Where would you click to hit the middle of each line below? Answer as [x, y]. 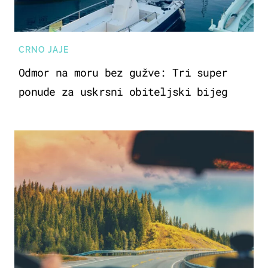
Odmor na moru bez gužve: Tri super [123, 73]
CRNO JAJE [44, 50]
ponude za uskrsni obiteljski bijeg [123, 92]
